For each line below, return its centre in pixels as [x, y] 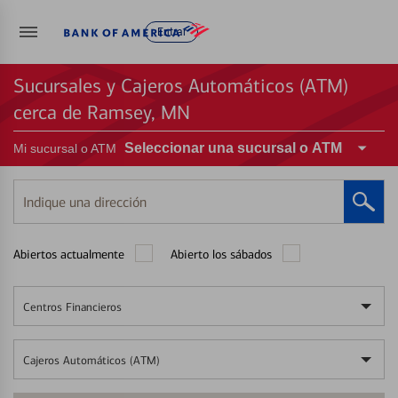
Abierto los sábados [221, 255]
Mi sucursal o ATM [65, 148]
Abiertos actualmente [69, 255]
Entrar [171, 32]
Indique [35, 209]
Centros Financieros [72, 307]
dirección [40, 243]
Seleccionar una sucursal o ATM [233, 148]
